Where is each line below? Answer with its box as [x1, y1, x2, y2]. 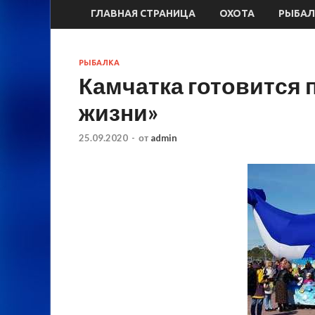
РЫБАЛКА [79, 58, 120, 67]
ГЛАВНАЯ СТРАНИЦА [91, 7, 195, 19]
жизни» [79, 98, 158, 127]
